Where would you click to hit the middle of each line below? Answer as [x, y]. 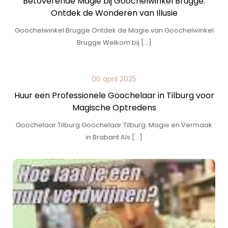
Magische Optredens [114, 108]
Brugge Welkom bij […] [114, 42]
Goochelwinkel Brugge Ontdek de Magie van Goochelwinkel [114, 30]
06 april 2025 [114, 79]
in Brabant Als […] [114, 137]
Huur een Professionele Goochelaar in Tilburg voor [114, 95]
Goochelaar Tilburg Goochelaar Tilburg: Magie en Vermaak [114, 125]
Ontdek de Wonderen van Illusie [114, 13]
